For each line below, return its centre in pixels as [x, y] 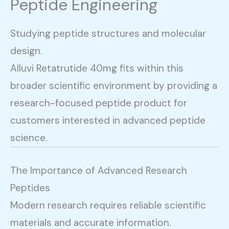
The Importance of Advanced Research [99, 170]
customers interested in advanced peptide [108, 121]
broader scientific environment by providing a [114, 86]
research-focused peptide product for [99, 103]
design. [26, 51]
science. [29, 138]
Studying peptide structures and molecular [108, 34]
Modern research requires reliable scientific [108, 205]
